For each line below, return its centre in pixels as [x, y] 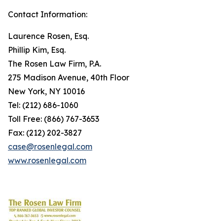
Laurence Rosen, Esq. [48, 36]
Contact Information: [48, 14]
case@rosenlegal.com [50, 147]
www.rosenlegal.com [47, 160]
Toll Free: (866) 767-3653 [54, 119]
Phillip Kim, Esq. [37, 50]
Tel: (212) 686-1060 [43, 105]
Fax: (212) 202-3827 [45, 133]
